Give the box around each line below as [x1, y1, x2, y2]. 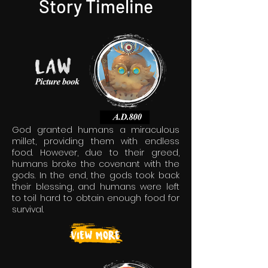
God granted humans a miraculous [12, 124, 179, 136]
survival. [12, 203, 44, 215]
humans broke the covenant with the [12, 158, 179, 170]
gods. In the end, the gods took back [12, 169, 179, 181]
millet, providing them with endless [12, 135, 179, 147]
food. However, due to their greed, [12, 147, 179, 159]
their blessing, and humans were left [12, 181, 179, 193]
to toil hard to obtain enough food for [12, 192, 179, 204]
